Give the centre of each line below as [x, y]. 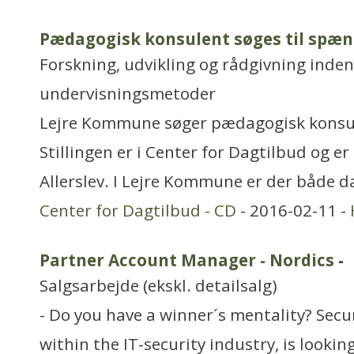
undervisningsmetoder [128, 93]
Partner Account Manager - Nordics [187, 260]
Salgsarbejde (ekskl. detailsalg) [158, 285]
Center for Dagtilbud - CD [138, 210]
